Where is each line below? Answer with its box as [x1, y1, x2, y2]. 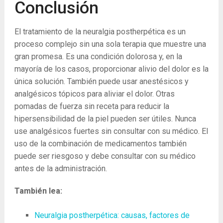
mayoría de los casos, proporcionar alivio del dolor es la [14, 64, 209, 74]
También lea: [14, 186, 62, 196]
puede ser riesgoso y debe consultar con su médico [14, 151, 196, 161]
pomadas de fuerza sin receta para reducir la [14, 102, 169, 111]
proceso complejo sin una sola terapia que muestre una [14, 39, 206, 49]
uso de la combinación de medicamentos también [14, 139, 187, 148]
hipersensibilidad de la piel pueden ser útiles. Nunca [14, 114, 196, 123]
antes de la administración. [14, 164, 107, 173]
